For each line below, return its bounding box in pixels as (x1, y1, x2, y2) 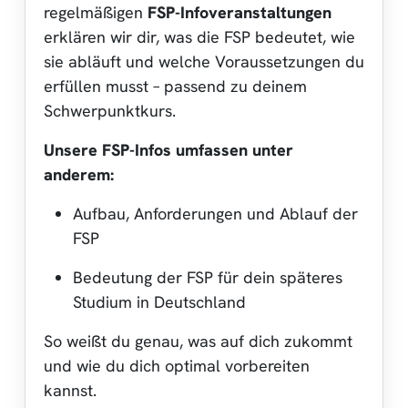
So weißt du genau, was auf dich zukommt (44, 330, 352, 352)
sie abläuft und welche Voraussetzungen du (44, 50, 364, 72)
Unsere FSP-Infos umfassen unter (44, 138, 293, 160)
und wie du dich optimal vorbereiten (44, 354, 310, 376)
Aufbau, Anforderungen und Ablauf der (73, 202, 358, 224)
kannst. (44, 379, 97, 401)
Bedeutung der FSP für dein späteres (73, 266, 342, 288)
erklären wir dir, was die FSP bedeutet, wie (44, 25, 355, 47)
